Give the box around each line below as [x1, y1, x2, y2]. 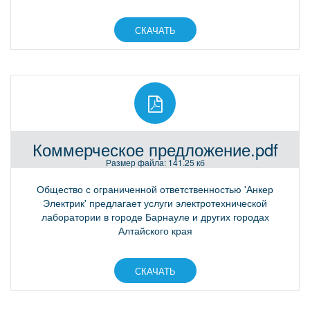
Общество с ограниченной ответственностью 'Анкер [37, 182, 273, 197]
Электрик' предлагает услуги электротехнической [43, 196, 267, 210]
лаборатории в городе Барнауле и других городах [41, 210, 269, 224]
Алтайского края [118, 224, 192, 238]
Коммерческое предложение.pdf [32, 137, 278, 162]
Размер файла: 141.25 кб [105, 156, 205, 169]
